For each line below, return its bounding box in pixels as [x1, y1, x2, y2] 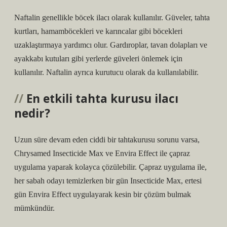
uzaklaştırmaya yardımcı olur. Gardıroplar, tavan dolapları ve [14, 41, 207, 49]
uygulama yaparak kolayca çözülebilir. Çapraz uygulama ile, [14, 163, 207, 171]
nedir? [14, 105, 50, 121]
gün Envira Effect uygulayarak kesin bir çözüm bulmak [14, 190, 191, 199]
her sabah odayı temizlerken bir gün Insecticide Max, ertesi [14, 176, 202, 185]
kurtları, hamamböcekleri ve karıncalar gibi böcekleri [14, 27, 182, 35]
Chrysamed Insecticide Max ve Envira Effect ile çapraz [14, 149, 190, 158]
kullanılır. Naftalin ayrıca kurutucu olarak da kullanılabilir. [14, 68, 199, 77]
